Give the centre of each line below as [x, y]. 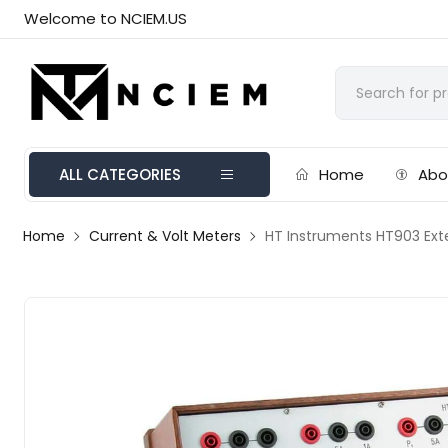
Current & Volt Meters [165, 236]
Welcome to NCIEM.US [106, 18]
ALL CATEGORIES [120, 174]
